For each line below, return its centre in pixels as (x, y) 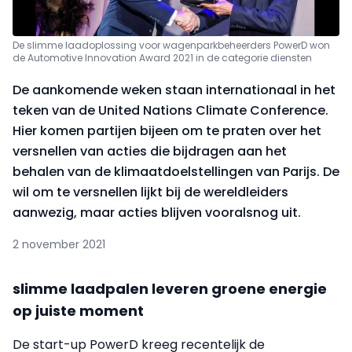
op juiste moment (78, 311)
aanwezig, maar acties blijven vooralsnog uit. (157, 213)
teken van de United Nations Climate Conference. (170, 111)
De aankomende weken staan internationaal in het (174, 90)
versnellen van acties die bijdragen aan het (150, 152)
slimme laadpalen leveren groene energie (170, 289)
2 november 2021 (59, 245)
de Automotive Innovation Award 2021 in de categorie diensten (162, 58)
